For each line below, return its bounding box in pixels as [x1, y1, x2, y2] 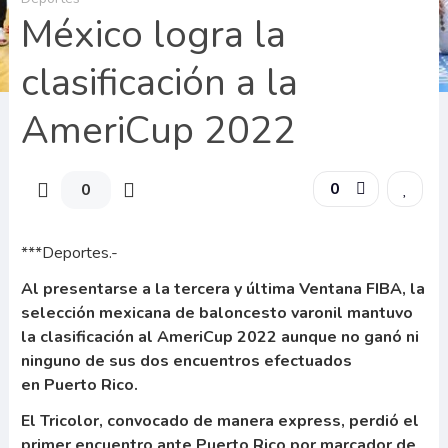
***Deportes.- [20, 242, 118, 264]
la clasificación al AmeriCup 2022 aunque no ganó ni [20, 326, 419, 348]
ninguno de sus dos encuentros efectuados [20, 350, 352, 372]
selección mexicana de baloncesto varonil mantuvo [20, 302, 413, 324]
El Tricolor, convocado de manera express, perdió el [20, 410, 419, 432]
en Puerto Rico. [20, 374, 138, 396]
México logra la [20, 9, 286, 60]
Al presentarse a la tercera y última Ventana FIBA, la [20, 278, 425, 300]
